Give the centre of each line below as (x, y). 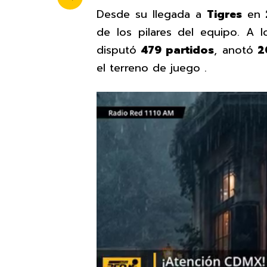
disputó (119, 50)
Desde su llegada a (152, 14)
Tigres (224, 14)
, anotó (234, 50)
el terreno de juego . (152, 68)
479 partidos (178, 50)
